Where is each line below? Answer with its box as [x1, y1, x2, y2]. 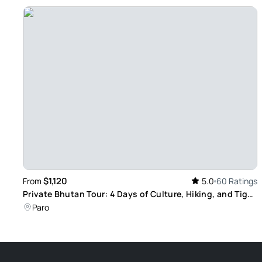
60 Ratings [216, 175, 257, 187]
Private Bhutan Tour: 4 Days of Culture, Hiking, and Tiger [23, 188, 256, 200]
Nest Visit [23, 201, 64, 212]
